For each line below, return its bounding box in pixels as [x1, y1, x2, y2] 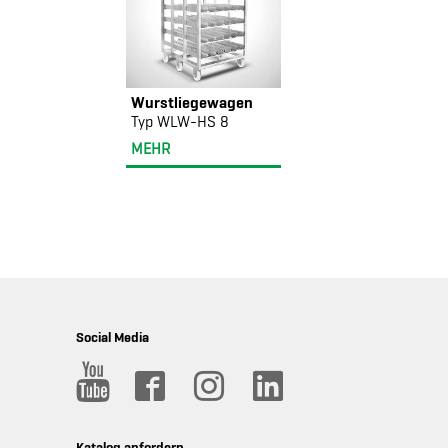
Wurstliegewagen [131, 93, 253, 111]
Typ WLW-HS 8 [131, 113, 229, 131]
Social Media [76, 329, 149, 346]
